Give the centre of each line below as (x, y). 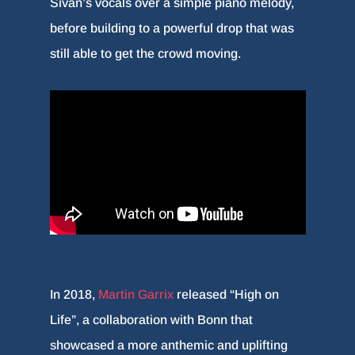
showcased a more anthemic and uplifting (168, 345)
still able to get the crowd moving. (145, 54)
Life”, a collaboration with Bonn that (151, 319)
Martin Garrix (136, 294)
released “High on (226, 294)
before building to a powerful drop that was (172, 29)
